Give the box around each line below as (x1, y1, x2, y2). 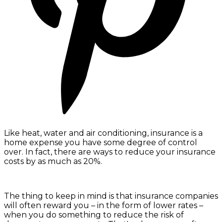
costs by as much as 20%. (4, 156, 102, 166)
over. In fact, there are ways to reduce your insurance (4, 147, 216, 157)
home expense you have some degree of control (4, 137, 197, 147)
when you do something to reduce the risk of (4, 210, 184, 220)
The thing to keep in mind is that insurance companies (4, 191, 218, 201)
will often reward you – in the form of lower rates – (4, 200, 203, 210)
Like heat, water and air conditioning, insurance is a (4, 128, 203, 138)
